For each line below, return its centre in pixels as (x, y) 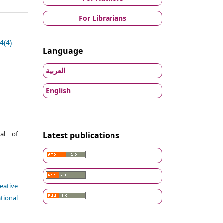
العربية (56, 70)
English (58, 90)
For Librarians (103, 18)
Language (63, 51)
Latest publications (81, 135)
